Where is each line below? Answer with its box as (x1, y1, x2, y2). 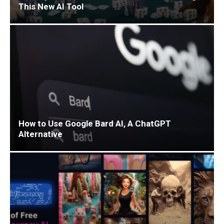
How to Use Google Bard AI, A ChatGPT (18, 118, 171, 129)
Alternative (18, 129, 62, 139)
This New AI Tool (18, 1, 83, 11)
